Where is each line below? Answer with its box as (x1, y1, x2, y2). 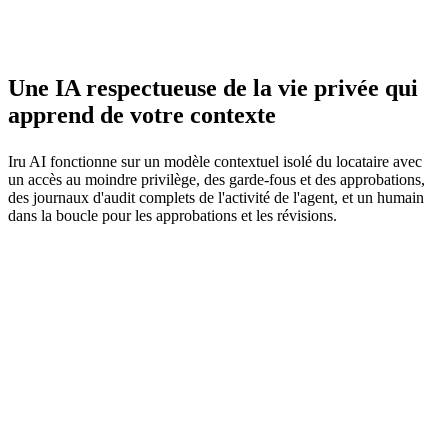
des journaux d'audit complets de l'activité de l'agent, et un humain (8, 188, 424, 206)
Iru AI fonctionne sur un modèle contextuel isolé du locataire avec (8, 152, 422, 170)
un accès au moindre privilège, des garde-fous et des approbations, (8, 170, 425, 188)
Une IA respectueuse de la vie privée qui (8, 74, 418, 101)
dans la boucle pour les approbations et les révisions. (8, 206, 337, 224)
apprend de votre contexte (8, 101, 276, 128)
